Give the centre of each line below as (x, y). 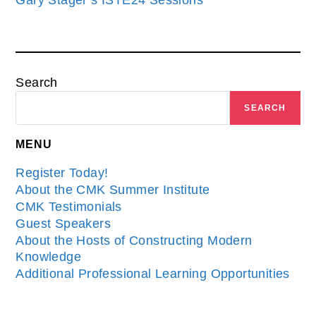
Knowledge (49, 257)
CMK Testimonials (69, 207)
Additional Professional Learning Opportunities (153, 274)
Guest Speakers (63, 224)
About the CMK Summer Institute (113, 190)
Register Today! (62, 173)
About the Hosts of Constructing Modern (134, 241)
